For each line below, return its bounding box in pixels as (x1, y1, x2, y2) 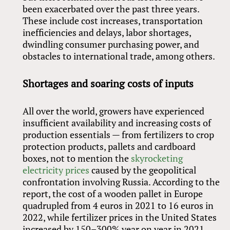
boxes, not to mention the (23, 151, 131, 164)
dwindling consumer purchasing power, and (23, 37, 200, 50)
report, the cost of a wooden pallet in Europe (23, 187, 203, 200)
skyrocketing (131, 151, 183, 164)
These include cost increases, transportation (23, 14, 203, 27)
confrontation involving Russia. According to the (23, 175, 220, 188)
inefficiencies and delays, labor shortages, (23, 26, 191, 39)
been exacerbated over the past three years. (23, 2, 200, 15)
